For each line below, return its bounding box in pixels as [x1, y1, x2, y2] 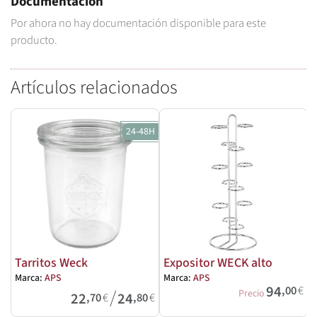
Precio [238, 287, 265, 301]
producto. [11, 31, 57, 49]
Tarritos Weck [14, 254, 88, 272]
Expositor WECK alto [163, 254, 272, 272]
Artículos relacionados [11, 74, 178, 100]
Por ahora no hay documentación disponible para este [11, 14, 266, 32]
